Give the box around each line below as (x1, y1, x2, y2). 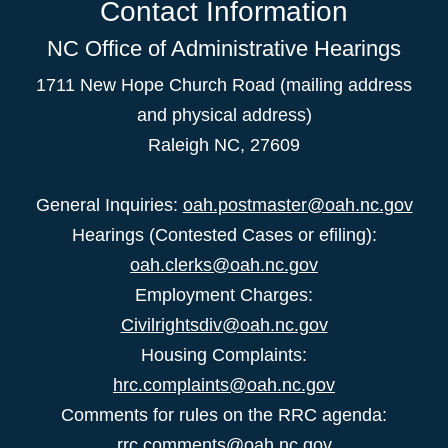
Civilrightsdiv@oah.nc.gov (120, 314, 328, 335)
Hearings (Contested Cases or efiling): (71, 224, 377, 245)
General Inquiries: (35, 194, 183, 215)
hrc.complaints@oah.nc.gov (113, 374, 335, 395)
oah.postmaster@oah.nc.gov (182, 194, 413, 215)
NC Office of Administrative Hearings (47, 35, 401, 61)
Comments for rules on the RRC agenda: (61, 404, 387, 425)
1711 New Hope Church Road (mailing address (36, 74, 412, 95)
